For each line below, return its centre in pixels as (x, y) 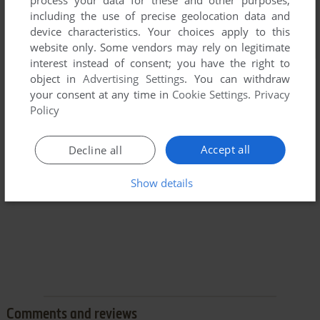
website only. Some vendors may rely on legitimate (160, 47)
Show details (161, 183)
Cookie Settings (210, 95)
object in (56, 79)
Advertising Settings (134, 79)
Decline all (95, 150)
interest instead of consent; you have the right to (160, 63)
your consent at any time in (101, 95)
